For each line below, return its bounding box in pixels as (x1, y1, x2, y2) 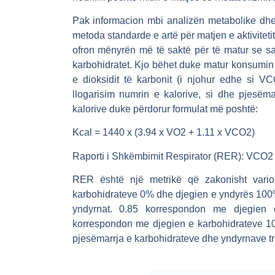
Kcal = (72, 127, 103, 138)
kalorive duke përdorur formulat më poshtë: (72, 103, 258, 114)
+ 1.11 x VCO (185, 127, 246, 138)
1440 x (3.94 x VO (102, 127, 180, 138)
